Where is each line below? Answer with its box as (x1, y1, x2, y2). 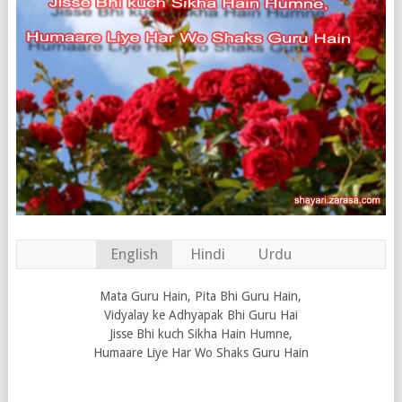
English (109, 245, 158, 264)
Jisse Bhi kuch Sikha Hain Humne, (109, 327, 293, 342)
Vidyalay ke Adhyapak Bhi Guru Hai (103, 308, 298, 323)
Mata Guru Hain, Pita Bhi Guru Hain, (100, 289, 302, 304)
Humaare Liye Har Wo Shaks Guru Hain (92, 345, 309, 361)
